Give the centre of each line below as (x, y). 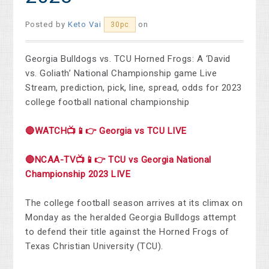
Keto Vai (85, 25)
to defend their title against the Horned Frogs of (127, 232)
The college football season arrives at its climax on (134, 203)
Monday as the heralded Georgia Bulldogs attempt (131, 218)
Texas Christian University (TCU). (94, 246)
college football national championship (107, 102)
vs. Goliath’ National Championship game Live (121, 74)
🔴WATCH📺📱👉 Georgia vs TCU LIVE (106, 131)
